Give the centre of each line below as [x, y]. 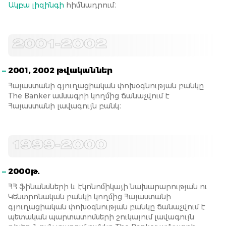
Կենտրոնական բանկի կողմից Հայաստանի [90, 197]
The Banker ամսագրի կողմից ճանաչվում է [89, 96]
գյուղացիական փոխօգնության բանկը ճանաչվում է [107, 207]
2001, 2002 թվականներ [60, 70]
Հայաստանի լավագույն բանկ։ [65, 106]
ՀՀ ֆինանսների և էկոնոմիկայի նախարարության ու [108, 187]
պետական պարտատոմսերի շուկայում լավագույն [101, 217]
